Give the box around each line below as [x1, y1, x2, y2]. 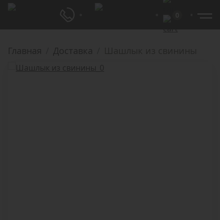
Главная [8, 45, 42, 56]
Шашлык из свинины [104, 45, 197, 56]
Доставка [53, 45, 93, 56]
